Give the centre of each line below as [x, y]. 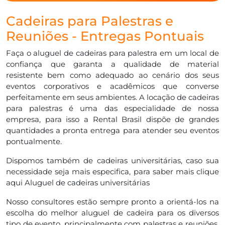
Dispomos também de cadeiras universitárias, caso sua [113, 160]
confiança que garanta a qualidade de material [113, 64]
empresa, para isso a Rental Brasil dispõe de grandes [113, 119]
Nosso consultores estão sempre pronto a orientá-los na [113, 201]
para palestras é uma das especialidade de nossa [113, 108]
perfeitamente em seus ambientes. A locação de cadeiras [113, 97]
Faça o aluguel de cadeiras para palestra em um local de [113, 53]
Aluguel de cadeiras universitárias [87, 182]
